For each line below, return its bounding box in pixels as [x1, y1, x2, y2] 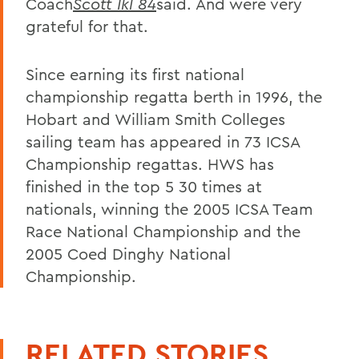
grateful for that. [26, 15, 148, 36]
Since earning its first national [26, 63, 244, 84]
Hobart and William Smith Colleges [26, 108, 285, 129]
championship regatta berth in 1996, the [26, 86, 322, 107]
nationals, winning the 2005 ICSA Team [26, 198, 313, 219]
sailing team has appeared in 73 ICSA [26, 131, 300, 151]
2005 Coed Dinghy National [26, 243, 231, 264]
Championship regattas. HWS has [26, 153, 274, 174]
